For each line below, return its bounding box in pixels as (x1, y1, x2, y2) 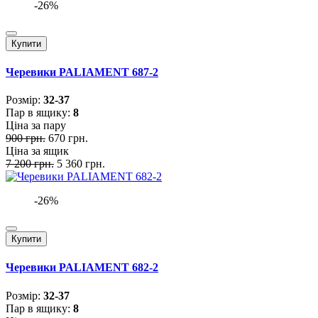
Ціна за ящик (6, 145, 69, 158)
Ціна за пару (6, 119, 66, 132)
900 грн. (6, 132, 45, 145)
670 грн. (48, 132, 88, 145)
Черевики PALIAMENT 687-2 (6, 65, 158, 78)
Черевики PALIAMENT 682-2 (6, 261, 158, 274)
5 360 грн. (57, 158, 105, 170)
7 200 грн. (6, 158, 54, 170)
